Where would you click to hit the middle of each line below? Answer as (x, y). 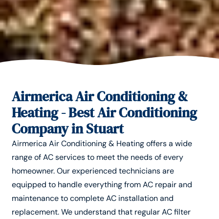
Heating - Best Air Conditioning (104, 113)
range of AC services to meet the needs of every (98, 157)
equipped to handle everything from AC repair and (102, 185)
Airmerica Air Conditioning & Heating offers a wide (102, 144)
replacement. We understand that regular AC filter (101, 212)
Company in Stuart (68, 129)
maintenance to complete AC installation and (93, 198)
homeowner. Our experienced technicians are (93, 171)
